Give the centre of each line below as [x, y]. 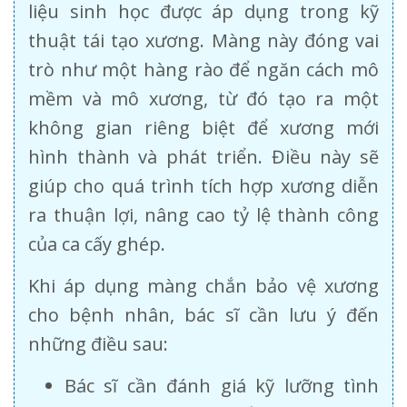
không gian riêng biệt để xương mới [203, 127]
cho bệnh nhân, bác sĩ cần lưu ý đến [203, 314]
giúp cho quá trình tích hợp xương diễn [203, 185]
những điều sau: [98, 343]
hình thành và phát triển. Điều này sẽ [203, 156]
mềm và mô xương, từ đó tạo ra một [203, 98]
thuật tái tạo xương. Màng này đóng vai [203, 40]
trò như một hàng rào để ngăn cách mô [203, 69]
